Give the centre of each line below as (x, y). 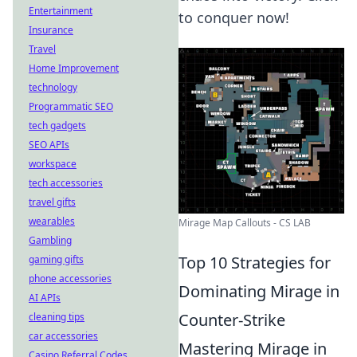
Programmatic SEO (71, 106)
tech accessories (66, 183)
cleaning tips (57, 317)
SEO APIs (49, 145)
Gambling (50, 240)
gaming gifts (56, 259)
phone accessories (70, 279)
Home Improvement (74, 68)
